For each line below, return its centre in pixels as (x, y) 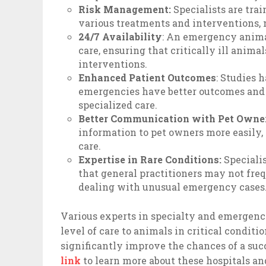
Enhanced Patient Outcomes (148, 78)
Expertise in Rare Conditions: (150, 160)
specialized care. (118, 105)
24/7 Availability (121, 37)
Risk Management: (126, 9)
